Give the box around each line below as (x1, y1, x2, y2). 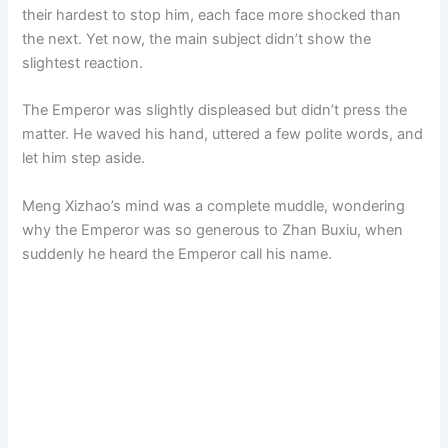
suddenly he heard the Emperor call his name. (22, 244, 333, 263)
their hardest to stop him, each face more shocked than (22, 6, 402, 25)
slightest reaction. (22, 54, 144, 73)
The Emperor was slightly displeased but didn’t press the (22, 101, 408, 120)
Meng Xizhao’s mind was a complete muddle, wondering (22, 196, 406, 215)
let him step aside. (22, 149, 146, 168)
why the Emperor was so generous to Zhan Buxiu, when (22, 220, 404, 239)
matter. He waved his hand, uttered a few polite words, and (22, 125, 424, 144)
